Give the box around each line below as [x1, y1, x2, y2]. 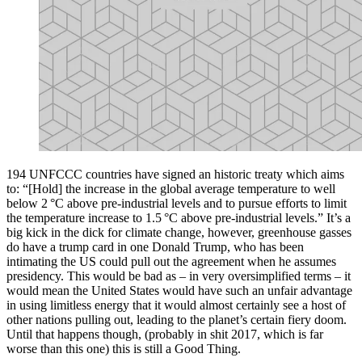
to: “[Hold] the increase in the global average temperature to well [6, 181, 335, 196]
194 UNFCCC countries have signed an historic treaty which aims [6, 166, 344, 181]
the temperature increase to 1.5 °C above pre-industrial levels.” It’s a [6, 210, 351, 225]
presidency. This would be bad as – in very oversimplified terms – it [6, 268, 351, 283]
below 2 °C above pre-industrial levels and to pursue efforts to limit [6, 196, 347, 210]
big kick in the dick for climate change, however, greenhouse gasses [6, 225, 351, 239]
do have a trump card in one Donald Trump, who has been [6, 239, 304, 254]
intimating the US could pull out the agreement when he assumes [6, 254, 336, 268]
